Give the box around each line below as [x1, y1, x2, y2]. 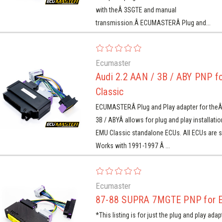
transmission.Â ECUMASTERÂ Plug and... [95, 18, 211, 27]
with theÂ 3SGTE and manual [95, 5, 176, 14]
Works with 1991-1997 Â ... [95, 141, 170, 150]
